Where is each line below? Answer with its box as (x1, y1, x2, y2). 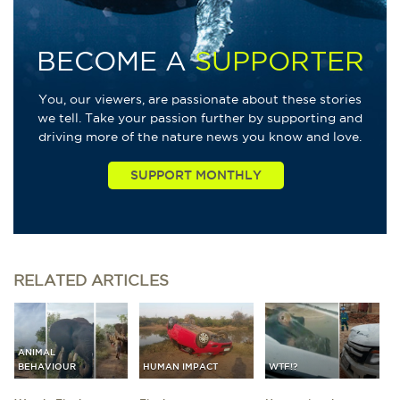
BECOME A (36, 46, 195, 76)
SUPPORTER (194, 46, 364, 76)
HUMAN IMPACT (143, 362, 219, 372)
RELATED (13, 271, 91, 288)
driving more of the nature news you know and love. (38, 129, 362, 144)
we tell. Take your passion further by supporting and (37, 110, 362, 125)
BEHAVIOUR (17, 362, 76, 372)
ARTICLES (91, 271, 169, 288)
